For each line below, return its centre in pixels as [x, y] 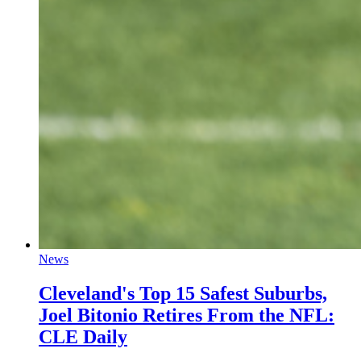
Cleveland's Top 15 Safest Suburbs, [183, 293]
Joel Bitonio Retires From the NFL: [187, 315]
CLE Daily [83, 336]
